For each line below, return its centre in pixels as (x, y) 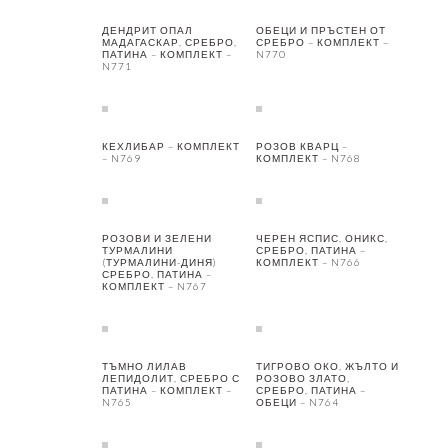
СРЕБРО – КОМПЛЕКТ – (322, 42)
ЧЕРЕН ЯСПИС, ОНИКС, (321, 238)
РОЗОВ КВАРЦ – (301, 146)
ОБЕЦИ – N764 (297, 402)
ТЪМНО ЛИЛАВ (144, 366)
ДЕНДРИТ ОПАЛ (147, 30)
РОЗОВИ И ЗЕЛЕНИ (157, 238)
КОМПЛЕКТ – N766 (308, 262)
